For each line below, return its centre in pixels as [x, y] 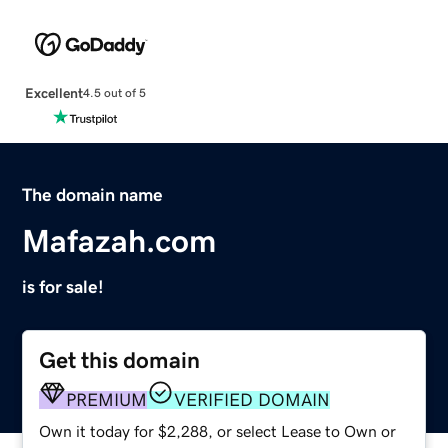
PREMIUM [107, 399]
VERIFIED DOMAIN [252, 399]
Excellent [53, 92]
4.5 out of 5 [114, 93]
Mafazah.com [119, 240]
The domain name [93, 194]
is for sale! [63, 286]
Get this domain [120, 360]
